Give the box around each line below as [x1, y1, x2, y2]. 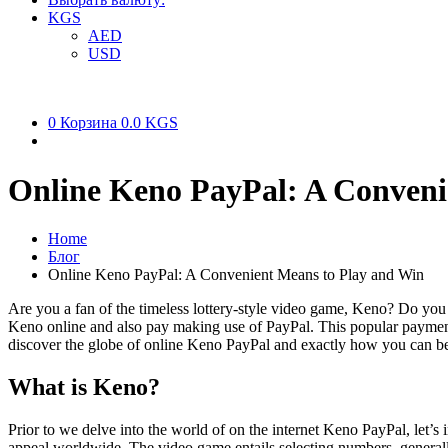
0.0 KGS [121, 114, 178, 132]
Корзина [60, 114, 117, 132]
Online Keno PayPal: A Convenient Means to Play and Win [48, 266, 424, 284]
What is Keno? [8, 374, 160, 401]
